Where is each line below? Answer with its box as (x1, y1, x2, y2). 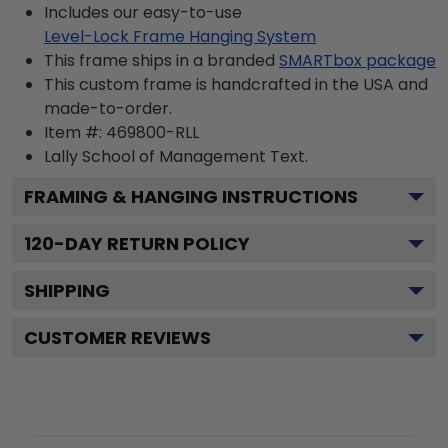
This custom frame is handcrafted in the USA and (44, 73, 428, 96)
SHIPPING (24, 278, 110, 303)
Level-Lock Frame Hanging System (44, 25, 316, 48)
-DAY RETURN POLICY (54, 231, 250, 256)
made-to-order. (44, 97, 172, 120)
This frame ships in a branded (44, 49, 275, 72)
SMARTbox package (279, 49, 436, 72)
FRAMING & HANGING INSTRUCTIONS (24, 184, 358, 209)
